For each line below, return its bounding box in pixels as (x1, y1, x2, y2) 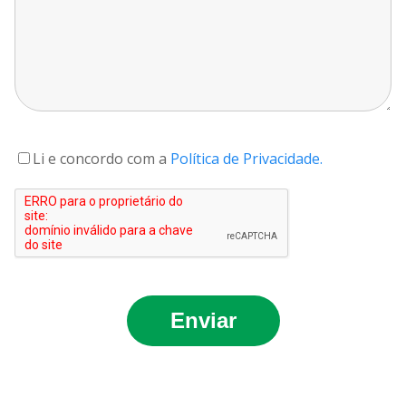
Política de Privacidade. (170, 149, 323, 169)
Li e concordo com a (33, 149, 170, 169)
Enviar (169, 308, 237, 333)
